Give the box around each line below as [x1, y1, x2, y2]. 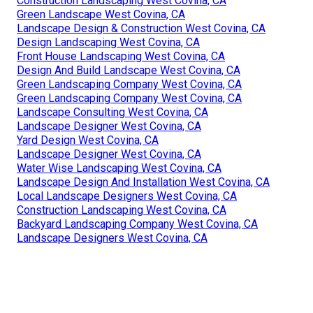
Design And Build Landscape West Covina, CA [17, 64, 240, 77]
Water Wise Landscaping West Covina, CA [17, 161, 221, 175]
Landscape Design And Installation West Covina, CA [17, 175, 270, 189]
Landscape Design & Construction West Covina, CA [17, 22, 265, 35]
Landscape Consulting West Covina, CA [17, 105, 208, 119]
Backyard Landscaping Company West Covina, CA [17, 217, 258, 231]
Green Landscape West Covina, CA [17, 8, 185, 21]
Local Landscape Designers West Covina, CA [17, 189, 237, 203]
